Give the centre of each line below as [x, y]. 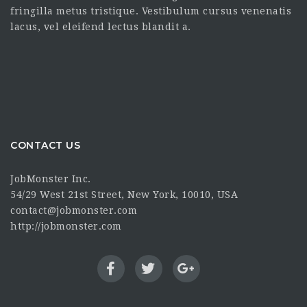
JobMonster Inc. [51, 179]
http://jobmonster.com [66, 226]
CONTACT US [45, 145]
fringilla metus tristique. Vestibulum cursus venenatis [151, 11]
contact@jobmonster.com [74, 210]
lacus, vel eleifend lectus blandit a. [101, 26]
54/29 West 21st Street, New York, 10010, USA [124, 195]
